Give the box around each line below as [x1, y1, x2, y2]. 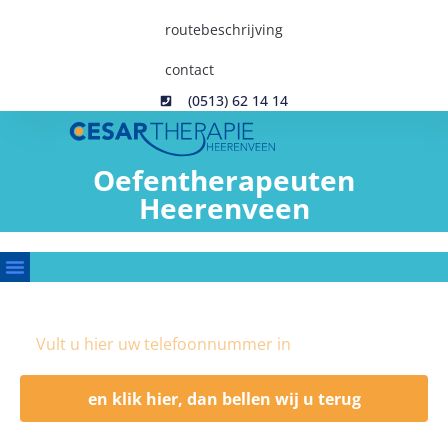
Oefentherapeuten [93, 161, 355, 199]
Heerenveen [138, 189, 310, 227]
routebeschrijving [165, 20, 283, 39]
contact [165, 60, 214, 79]
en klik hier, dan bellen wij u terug [87, 387, 361, 410]
